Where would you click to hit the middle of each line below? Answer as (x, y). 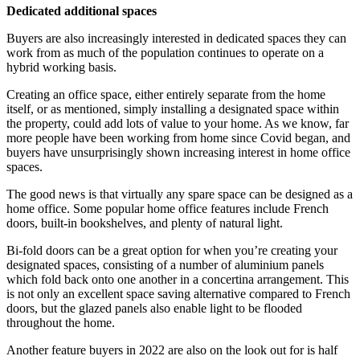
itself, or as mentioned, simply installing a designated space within (173, 109)
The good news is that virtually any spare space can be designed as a (180, 194)
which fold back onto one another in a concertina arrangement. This (178, 280)
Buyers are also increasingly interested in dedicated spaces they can (176, 39)
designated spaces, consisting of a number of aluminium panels (165, 265)
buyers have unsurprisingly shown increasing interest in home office (178, 153)
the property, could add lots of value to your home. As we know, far (178, 124)
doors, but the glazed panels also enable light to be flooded (154, 309)
